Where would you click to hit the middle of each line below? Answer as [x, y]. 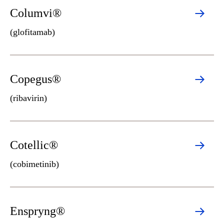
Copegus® [35, 79]
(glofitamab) [32, 32]
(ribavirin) [28, 98]
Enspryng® [37, 211]
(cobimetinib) [34, 164]
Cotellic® [34, 145]
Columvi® [36, 13]
